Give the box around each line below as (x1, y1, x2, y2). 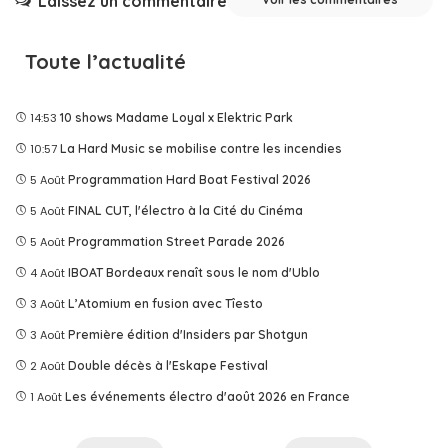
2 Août (30, 358, 65, 375)
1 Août (30, 389, 62, 406)
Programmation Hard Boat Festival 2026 (68, 172, 311, 188)
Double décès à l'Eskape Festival (68, 358, 268, 374)
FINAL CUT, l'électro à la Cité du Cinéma (68, 203, 303, 219)
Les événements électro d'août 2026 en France (65, 389, 350, 405)
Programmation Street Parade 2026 (68, 234, 285, 250)
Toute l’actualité (25, 49, 186, 75)
